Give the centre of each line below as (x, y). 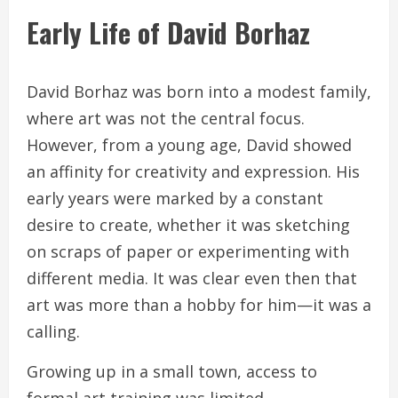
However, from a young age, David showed (189, 145)
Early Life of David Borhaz (168, 33)
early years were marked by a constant (175, 199)
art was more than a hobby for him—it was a (199, 305)
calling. (53, 332)
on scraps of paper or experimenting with (188, 252)
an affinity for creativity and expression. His (193, 172)
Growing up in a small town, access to (172, 372)
